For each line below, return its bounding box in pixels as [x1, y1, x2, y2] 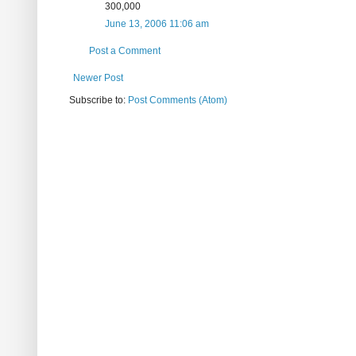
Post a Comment [89, 45, 161, 57]
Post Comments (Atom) [128, 95, 227, 106]
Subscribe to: [69, 95, 128, 106]
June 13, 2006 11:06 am [105, 18, 209, 30]
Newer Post [73, 72, 123, 84]
